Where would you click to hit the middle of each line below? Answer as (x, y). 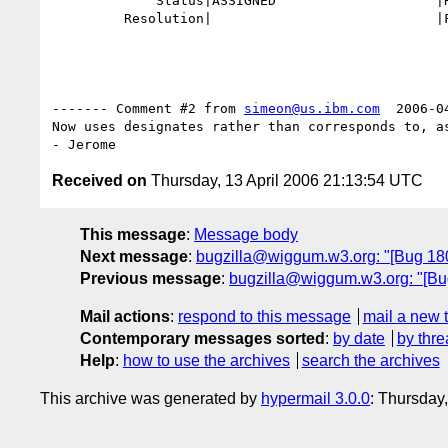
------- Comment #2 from (148, 108)
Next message (134, 256)
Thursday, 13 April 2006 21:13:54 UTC (285, 180)
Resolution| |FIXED (88, 18)
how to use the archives (206, 360)
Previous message (150, 278)
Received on (99, 180)
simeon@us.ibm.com (312, 108)
